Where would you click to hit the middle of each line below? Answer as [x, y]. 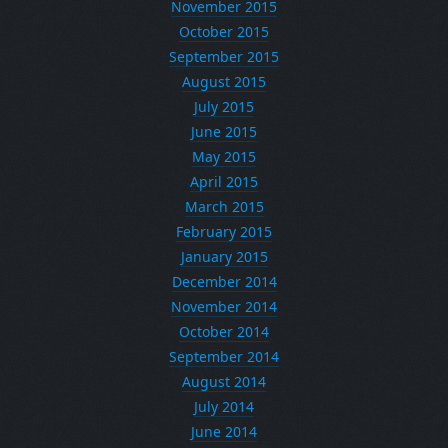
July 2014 [224, 406]
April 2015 [224, 181]
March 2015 [224, 206]
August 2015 [224, 81]
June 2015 [224, 131]
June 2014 [224, 431]
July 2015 [224, 106]
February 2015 [224, 231]
